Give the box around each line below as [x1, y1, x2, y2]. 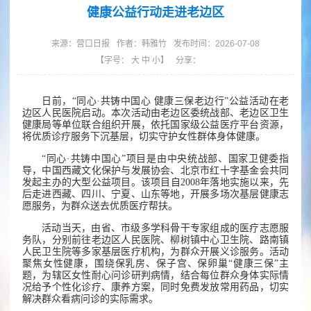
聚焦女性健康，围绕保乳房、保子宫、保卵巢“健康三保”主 [22, 258, 289, 269]
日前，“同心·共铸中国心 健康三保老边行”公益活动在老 [42, 96, 289, 107]
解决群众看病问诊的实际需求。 [22, 294, 158, 305]
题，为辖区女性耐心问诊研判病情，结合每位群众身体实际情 [22, 270, 289, 281]
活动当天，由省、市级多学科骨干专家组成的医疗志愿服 [42, 223, 289, 234]
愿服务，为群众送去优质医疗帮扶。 [22, 201, 178, 212]
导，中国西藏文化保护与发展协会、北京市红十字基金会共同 [22, 165, 289, 176]
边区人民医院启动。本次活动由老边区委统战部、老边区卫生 [22, 108, 289, 119]
